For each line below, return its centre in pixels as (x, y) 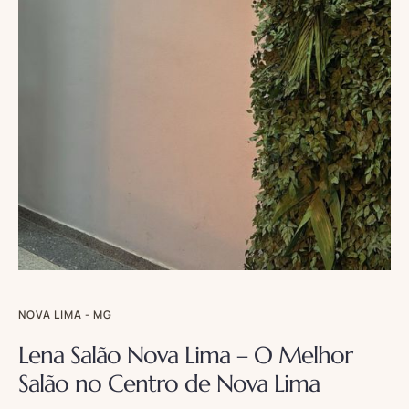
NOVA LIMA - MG (65, 315)
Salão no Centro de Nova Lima (169, 384)
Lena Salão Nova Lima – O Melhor (185, 356)
